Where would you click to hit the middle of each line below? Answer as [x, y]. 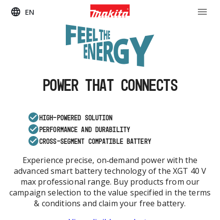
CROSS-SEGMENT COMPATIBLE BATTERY [95, 141]
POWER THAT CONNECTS [110, 85]
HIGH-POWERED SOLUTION [76, 117]
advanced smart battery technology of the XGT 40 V [110, 171]
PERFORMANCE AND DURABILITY [85, 129]
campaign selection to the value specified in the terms [110, 193]
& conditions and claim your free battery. [110, 204]
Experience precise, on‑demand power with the [110, 160]
